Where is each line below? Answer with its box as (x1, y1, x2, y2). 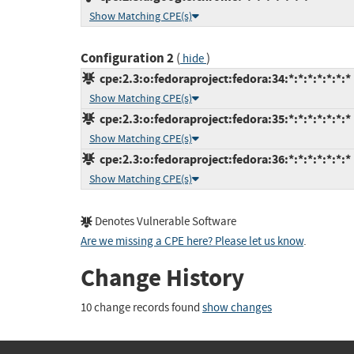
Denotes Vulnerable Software (92, 214, 236, 230)
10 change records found (81, 299, 202, 315)
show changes (202, 299, 272, 315)
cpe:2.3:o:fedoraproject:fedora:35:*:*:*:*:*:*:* (95, 111, 351, 128)
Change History (81, 262, 244, 295)
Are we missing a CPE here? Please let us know (81, 234, 303, 250)
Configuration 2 (81, 49, 174, 68)
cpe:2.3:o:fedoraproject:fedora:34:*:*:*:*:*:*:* (95, 70, 351, 88)
